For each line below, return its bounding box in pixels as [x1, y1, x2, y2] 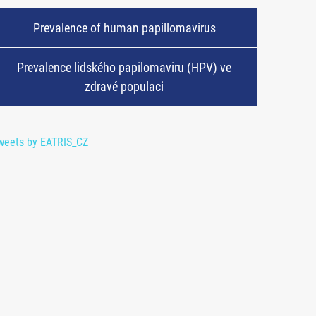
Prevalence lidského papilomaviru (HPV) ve [17, 59, 231, 75]
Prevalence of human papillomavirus [32, 20, 216, 36]
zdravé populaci [85, 78, 164, 94]
